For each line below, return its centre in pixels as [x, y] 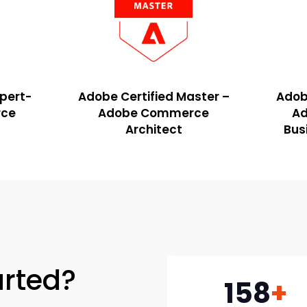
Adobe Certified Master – [153, 97]
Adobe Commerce [153, 113]
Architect [153, 130]
